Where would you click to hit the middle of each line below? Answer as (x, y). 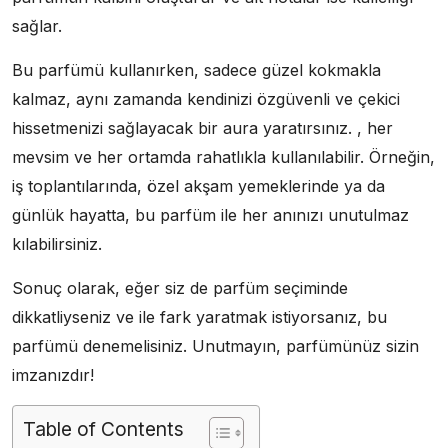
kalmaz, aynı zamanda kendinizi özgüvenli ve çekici (206, 98)
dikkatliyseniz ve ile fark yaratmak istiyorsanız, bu (199, 316)
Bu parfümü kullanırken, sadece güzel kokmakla (196, 69)
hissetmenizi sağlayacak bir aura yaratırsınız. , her (202, 127)
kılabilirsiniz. (57, 243)
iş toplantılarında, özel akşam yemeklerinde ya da (198, 185)
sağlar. (37, 25)
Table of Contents (103, 428)
